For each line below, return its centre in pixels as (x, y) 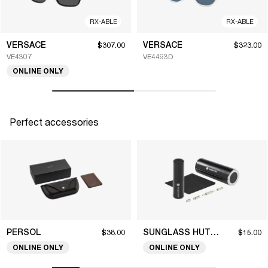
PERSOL (24, 232)
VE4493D (158, 56)
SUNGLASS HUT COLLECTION (215, 232)
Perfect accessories (54, 122)
